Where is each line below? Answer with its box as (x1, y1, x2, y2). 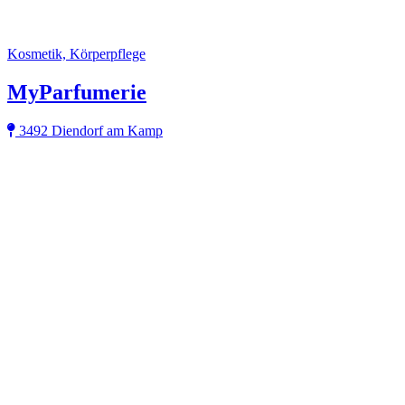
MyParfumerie (7, 80, 146, 104)
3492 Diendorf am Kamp (15, 122, 163, 138)
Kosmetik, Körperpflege (7, 45, 146, 61)
